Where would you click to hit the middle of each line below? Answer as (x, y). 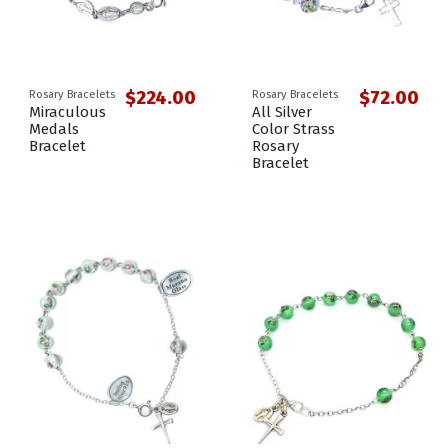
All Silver (282, 112)
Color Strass (293, 129)
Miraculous (67, 112)
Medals (54, 129)
